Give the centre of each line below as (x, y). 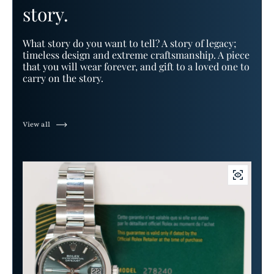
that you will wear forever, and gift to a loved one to (136, 66)
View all (36, 125)
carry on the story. (63, 78)
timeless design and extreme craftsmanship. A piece (136, 54)
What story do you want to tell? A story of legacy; (130, 43)
